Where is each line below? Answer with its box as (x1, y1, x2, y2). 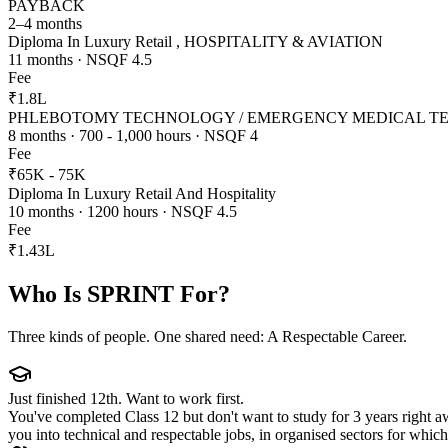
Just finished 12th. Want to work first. (8, 389, 244, 407)
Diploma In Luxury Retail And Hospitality (8, 184, 276, 202)
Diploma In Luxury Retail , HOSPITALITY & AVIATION (8, 32, 383, 50)
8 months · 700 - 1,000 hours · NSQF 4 (8, 126, 258, 144)
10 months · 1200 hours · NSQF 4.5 (8, 202, 237, 220)
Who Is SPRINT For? (8, 280, 230, 307)
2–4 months (8, 14, 82, 32)
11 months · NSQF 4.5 (8, 50, 152, 68)
